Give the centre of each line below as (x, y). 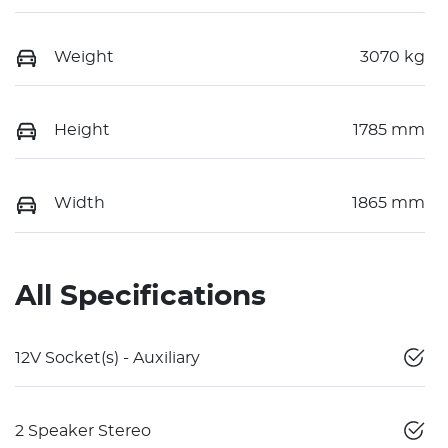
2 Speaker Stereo (83, 430)
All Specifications (140, 296)
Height (82, 129)
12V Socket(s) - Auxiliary (107, 357)
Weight (84, 56)
